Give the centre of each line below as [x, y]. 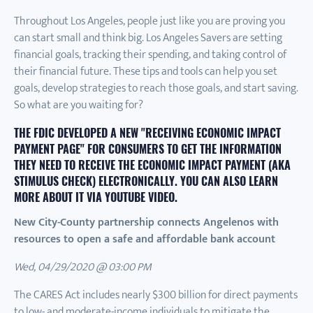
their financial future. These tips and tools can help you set [146, 72]
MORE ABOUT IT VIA [59, 197]
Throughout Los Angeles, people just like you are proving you [150, 21]
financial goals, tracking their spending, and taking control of [150, 55]
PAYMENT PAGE [47, 149]
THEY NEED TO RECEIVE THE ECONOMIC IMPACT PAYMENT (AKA [152, 165]
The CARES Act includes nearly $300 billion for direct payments [156, 295]
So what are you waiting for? [79, 105]
